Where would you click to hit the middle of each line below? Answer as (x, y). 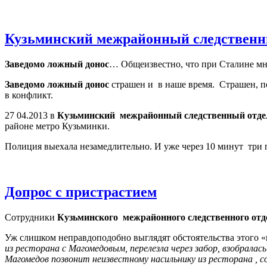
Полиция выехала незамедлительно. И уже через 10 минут (124, 147)
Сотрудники (31, 217)
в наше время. (186, 85)
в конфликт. (29, 95)
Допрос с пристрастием (81, 192)
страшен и (131, 85)
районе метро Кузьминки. (57, 126)
